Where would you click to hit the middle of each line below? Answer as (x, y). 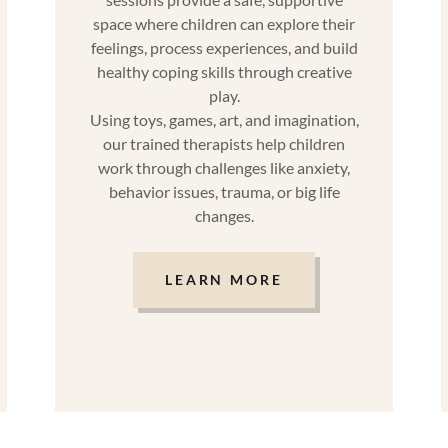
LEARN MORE (224, 280)
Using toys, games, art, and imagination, (224, 119)
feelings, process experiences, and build (224, 47)
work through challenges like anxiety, (224, 167)
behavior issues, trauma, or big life (224, 191)
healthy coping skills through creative (224, 71)
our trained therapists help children (224, 143)
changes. (224, 215)
